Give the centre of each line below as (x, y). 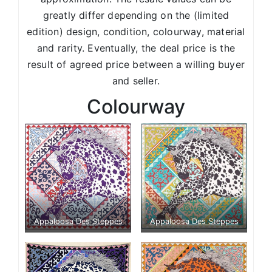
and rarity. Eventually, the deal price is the (136, 48)
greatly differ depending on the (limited (136, 15)
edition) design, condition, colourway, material (136, 31)
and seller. (136, 80)
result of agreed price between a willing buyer (136, 64)
